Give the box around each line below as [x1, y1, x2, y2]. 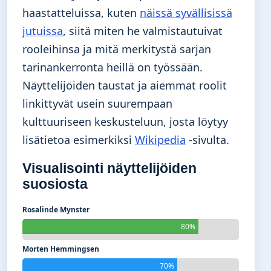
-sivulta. [186, 132, 229, 148]
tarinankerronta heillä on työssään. [22, 60, 203, 75]
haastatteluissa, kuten [22, 5, 140, 21]
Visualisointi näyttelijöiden [22, 160, 197, 177]
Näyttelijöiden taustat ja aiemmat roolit [22, 78, 227, 93]
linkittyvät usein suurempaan [22, 96, 172, 111]
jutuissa [22, 24, 63, 39]
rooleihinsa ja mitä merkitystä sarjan [22, 42, 211, 57]
